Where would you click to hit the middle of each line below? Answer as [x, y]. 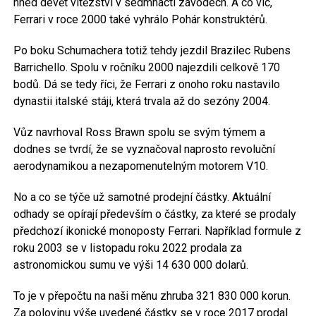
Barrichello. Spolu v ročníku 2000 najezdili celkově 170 [146, 67]
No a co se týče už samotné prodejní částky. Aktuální [142, 197]
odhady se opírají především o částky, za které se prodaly [154, 214]
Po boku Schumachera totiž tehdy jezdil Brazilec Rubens [152, 50]
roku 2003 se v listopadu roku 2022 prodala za [127, 248]
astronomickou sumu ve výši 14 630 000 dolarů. [130, 265]
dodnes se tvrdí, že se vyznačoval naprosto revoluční [144, 149]
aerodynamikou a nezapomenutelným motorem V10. [140, 166]
